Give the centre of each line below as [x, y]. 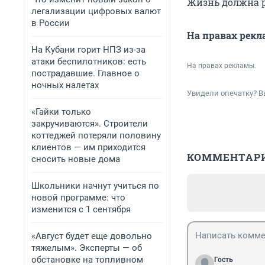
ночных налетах [65, 85]
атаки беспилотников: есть [89, 62]
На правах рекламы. [222, 66]
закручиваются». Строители [90, 124]
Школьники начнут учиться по [95, 186]
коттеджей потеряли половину [96, 135]
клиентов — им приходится [88, 147]
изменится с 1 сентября [81, 209]
